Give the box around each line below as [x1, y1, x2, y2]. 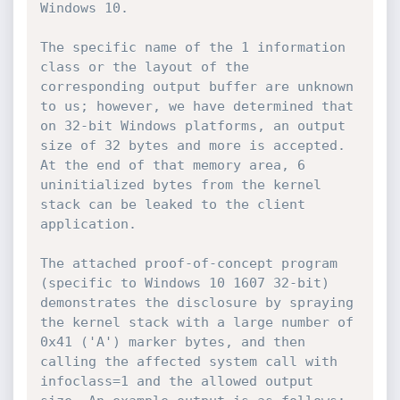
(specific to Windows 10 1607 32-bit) [39, 275, 329, 291]
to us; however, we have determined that [39, 98, 354, 114]
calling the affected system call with [39, 354, 337, 370]
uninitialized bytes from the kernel [39, 177, 321, 193]
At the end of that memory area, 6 [39, 157, 305, 173]
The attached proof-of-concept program [39, 255, 337, 271]
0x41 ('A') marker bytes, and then [39, 334, 305, 350]
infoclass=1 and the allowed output [39, 373, 313, 389]
